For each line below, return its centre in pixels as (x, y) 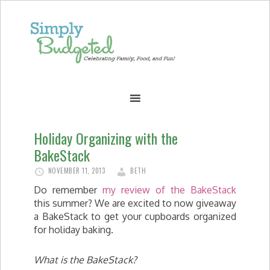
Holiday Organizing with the (106, 138)
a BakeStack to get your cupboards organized (135, 216)
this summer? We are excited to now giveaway (135, 203)
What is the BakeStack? (85, 260)
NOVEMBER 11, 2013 (76, 171)
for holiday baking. (74, 230)
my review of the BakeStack (169, 190)
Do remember (68, 190)
